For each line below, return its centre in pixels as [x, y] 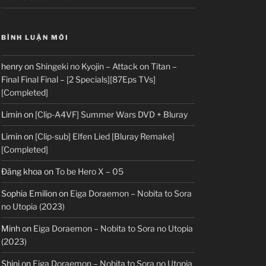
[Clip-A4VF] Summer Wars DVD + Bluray [111, 115]
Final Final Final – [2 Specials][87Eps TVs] [78, 80]
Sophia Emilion [29, 194]
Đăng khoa [22, 172]
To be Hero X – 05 [89, 172]
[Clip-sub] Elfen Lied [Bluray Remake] [105, 137]
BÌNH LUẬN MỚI [35, 38]
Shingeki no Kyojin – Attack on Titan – [106, 66]
